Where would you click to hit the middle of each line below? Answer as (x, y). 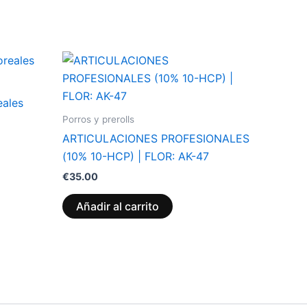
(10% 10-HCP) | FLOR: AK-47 (136, 157)
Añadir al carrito (118, 206)
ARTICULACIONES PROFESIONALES (156, 139)
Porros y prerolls (98, 119)
